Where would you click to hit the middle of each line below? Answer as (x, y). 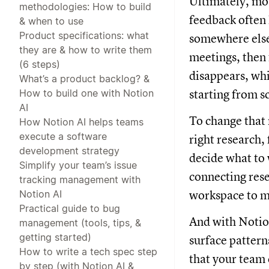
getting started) (55, 237)
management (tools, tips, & (80, 222)
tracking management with (80, 179)
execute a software (63, 136)
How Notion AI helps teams (81, 122)
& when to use (51, 21)
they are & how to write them (86, 50)
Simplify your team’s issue (78, 165)
